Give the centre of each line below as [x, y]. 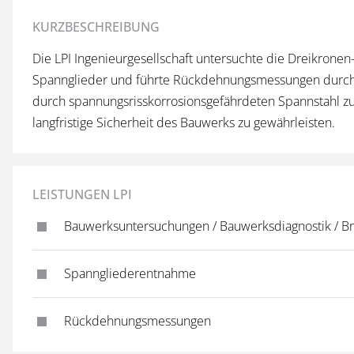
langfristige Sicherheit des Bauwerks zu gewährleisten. [184, 122]
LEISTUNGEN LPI [82, 194]
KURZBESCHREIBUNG [96, 27]
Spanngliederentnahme [130, 273]
